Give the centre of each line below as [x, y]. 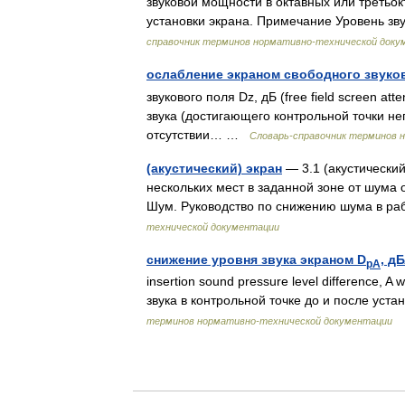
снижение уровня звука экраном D [256, 259]
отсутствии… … [198, 134]
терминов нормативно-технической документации [269, 321]
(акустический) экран [214, 168]
